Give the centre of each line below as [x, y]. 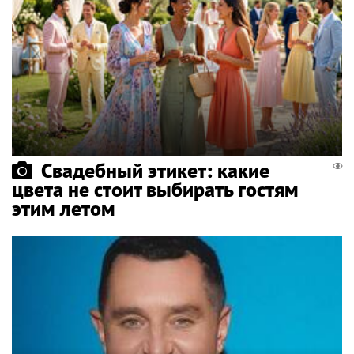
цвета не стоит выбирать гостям [155, 190]
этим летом [64, 209]
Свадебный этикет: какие [155, 171]
